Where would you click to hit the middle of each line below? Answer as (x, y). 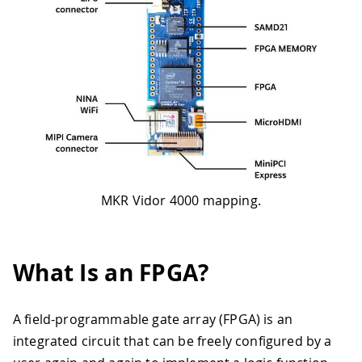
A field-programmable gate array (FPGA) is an (153, 320)
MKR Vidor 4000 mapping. (181, 200)
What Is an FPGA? (111, 272)
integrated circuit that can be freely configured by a (173, 341)
